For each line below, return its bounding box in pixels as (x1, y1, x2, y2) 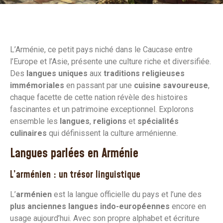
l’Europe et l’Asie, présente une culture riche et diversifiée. (10, 57, 211, 66)
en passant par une (64, 81, 134, 90)
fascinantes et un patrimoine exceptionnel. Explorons (10, 105, 194, 114)
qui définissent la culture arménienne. (47, 128, 178, 138)
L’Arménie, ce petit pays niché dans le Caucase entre (10, 45, 193, 54)
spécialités (137, 116, 179, 126)
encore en (170, 202, 206, 212)
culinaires (10, 128, 47, 138)
